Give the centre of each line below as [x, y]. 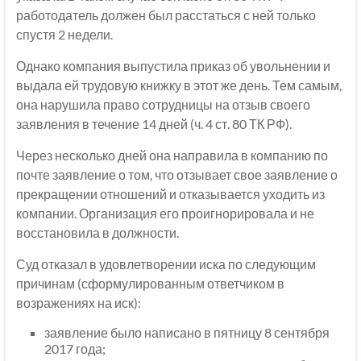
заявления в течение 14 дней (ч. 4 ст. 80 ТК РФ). [154, 124]
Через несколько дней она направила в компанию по [172, 156]
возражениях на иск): [78, 303]
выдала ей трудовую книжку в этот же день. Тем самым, [178, 85]
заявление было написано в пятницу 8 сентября [187, 333]
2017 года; [75, 349]
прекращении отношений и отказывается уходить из [170, 194]
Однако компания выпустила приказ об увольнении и [173, 66]
